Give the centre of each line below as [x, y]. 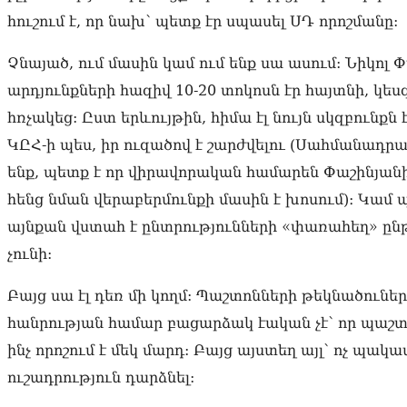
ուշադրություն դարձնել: [101, 378]
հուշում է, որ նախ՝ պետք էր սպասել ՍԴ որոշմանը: [203, 22]
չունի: [30, 254]
